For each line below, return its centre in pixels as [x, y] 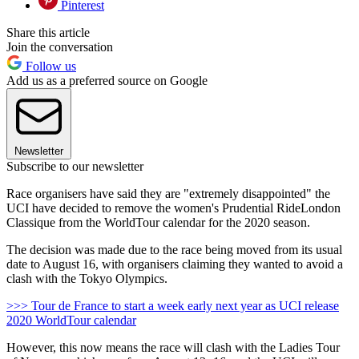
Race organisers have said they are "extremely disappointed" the [168, 193]
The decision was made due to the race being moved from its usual [174, 249]
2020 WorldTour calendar [71, 320]
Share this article [48, 32]
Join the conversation [60, 46]
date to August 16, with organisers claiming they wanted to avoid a [175, 264]
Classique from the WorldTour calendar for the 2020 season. [158, 222]
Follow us [49, 66]
